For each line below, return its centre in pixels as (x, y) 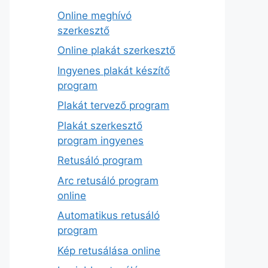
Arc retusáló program (108, 180)
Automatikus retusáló (109, 216)
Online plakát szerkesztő (116, 51)
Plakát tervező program (113, 106)
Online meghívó (95, 15)
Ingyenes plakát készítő (114, 70)
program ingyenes (100, 140)
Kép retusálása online (109, 250)
